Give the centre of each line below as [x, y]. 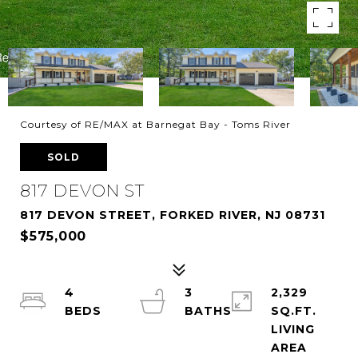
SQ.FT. [294, 311]
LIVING [293, 329]
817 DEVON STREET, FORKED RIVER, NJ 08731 [173, 215]
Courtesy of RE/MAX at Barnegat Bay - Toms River [155, 124]
